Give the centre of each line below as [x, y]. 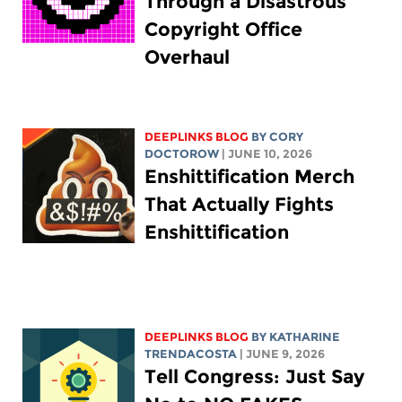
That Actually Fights [240, 204]
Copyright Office [224, 29]
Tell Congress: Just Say [255, 376]
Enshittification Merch [250, 176]
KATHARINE [305, 336]
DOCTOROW [182, 153]
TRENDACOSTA [191, 354]
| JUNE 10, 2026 [267, 153]
